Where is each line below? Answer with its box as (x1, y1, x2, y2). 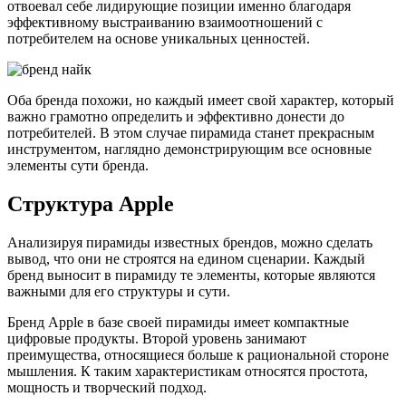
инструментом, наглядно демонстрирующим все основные (7, 140, 372, 157)
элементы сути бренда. (7, 157, 149, 173)
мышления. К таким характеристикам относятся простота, (7, 362, 368, 379)
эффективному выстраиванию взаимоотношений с (7, 14, 323, 30)
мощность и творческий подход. (7, 379, 207, 395)
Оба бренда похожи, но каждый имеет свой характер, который (7, 92, 394, 108)
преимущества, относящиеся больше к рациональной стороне (7, 346, 389, 362)
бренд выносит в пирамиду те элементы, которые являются (7, 266, 375, 283)
